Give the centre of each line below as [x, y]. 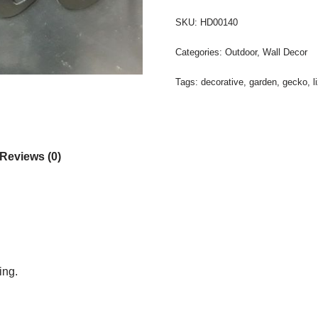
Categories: [200, 53]
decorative [222, 82]
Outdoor [241, 53]
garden [263, 82]
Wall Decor [285, 53]
